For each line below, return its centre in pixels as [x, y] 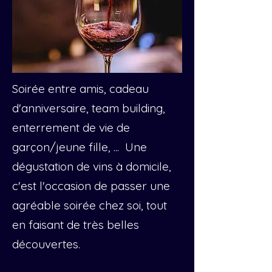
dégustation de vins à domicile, [92, 166]
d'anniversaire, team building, [89, 108]
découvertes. [46, 244]
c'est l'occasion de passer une [91, 186]
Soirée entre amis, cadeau [80, 89]
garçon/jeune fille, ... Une [80, 147]
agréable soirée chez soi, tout [90, 205]
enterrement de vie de [71, 127]
